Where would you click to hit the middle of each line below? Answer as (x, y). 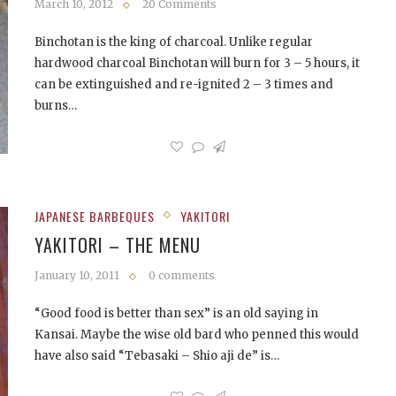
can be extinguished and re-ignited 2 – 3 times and (184, 84)
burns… (56, 106)
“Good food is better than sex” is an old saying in (176, 313)
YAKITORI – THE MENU (118, 245)
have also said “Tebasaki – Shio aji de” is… (157, 356)
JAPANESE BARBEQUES (95, 216)
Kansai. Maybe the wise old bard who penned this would (197, 335)
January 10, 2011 (77, 275)
